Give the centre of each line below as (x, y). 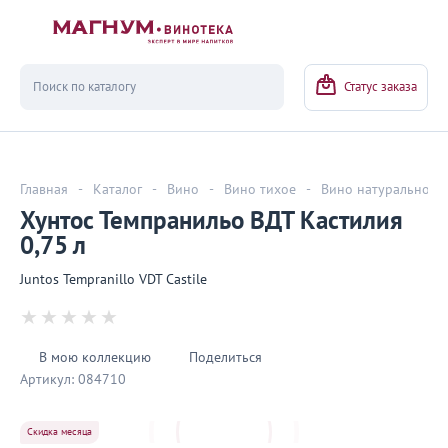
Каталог (117, 189)
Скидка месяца (59, 432)
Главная (44, 189)
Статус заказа (380, 87)
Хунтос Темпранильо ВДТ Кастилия (211, 221)
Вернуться (102, 48)
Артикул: (47, 379)
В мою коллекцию (95, 357)
